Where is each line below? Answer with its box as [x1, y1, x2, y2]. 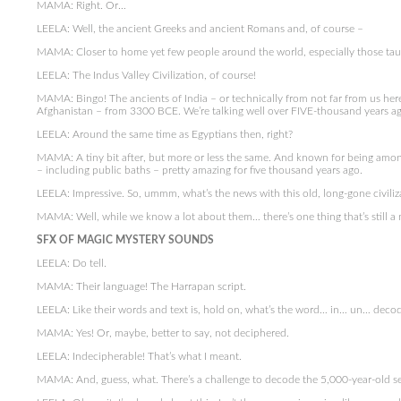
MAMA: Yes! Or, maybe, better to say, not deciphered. [36, 328, 289, 338]
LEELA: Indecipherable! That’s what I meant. [36, 351, 242, 362]
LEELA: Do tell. [36, 258, 107, 269]
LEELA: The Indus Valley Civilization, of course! [36, 70, 256, 81]
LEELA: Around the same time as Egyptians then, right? [36, 129, 293, 140]
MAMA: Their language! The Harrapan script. [36, 281, 246, 292]
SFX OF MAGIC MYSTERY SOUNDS [36, 235, 217, 245]
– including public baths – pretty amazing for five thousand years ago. [36, 165, 363, 175]
